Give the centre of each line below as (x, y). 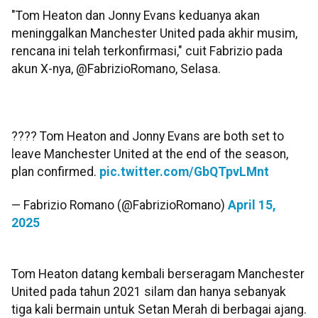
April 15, (252, 205)
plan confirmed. (55, 171)
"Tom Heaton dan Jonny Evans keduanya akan (136, 15)
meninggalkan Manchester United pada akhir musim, (154, 33)
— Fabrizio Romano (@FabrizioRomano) (120, 205)
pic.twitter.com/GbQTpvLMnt (184, 171)
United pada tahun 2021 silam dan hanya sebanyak (149, 292)
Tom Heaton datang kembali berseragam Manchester (158, 274)
